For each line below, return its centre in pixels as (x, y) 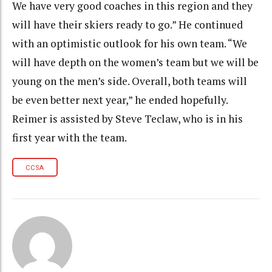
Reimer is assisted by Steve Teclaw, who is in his (127, 119)
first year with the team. (70, 138)
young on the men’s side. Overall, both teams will (130, 81)
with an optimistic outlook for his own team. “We (130, 44)
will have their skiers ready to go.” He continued (127, 25)
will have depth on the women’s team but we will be (135, 63)
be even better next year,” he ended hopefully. (120, 100)
